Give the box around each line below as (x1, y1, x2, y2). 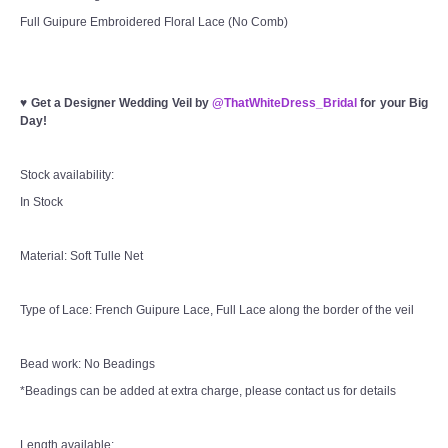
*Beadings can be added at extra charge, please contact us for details (20, 383, 396, 398)
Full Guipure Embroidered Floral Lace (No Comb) (20, 14, 288, 29)
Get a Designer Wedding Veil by (30, 95, 213, 110)
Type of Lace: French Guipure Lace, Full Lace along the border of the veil (20, 302, 414, 317)
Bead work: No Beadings (20, 356, 155, 371)
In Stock (20, 194, 63, 209)
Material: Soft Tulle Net (20, 248, 143, 263)
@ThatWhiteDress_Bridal (212, 95, 358, 110)
